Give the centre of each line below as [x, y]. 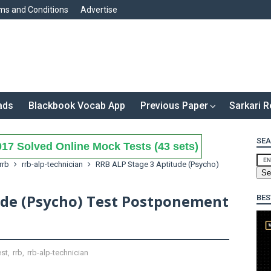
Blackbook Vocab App [77, 106]
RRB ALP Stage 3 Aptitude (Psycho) [156, 164]
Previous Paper [174, 106]
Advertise [99, 10]
